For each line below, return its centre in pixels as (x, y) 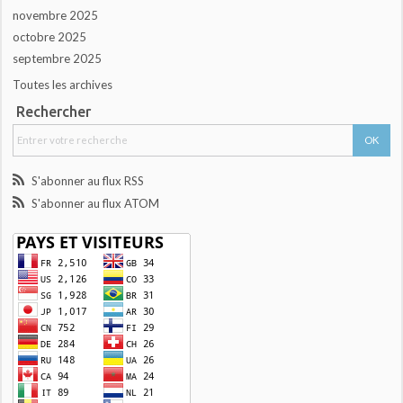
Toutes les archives (63, 84)
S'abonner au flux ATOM (95, 204)
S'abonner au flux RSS (87, 181)
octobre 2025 (50, 37)
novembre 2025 (56, 16)
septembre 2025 (58, 59)
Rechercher (53, 111)
